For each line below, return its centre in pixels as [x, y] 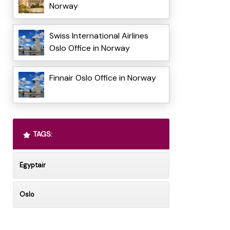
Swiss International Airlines [99, 36]
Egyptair [32, 165]
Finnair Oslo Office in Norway [102, 78]
